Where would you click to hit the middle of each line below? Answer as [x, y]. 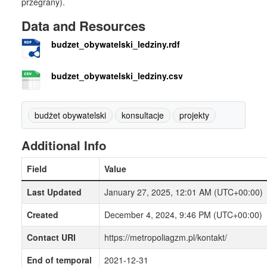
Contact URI [51, 237]
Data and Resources [83, 26]
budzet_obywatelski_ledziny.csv [117, 76]
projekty [194, 115]
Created [43, 215]
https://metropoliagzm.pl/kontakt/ [166, 237]
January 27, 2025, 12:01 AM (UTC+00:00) [184, 192]
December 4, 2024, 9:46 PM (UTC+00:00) [183, 215]
